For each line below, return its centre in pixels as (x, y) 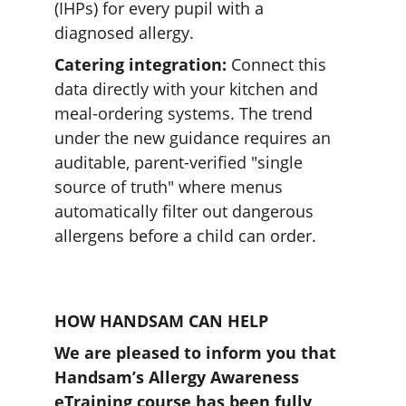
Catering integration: (140, 64)
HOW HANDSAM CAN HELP (161, 321)
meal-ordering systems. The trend (186, 113)
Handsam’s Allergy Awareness (179, 377)
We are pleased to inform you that (198, 353)
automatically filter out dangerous (186, 211)
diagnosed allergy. (126, 33)
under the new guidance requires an (195, 138)
